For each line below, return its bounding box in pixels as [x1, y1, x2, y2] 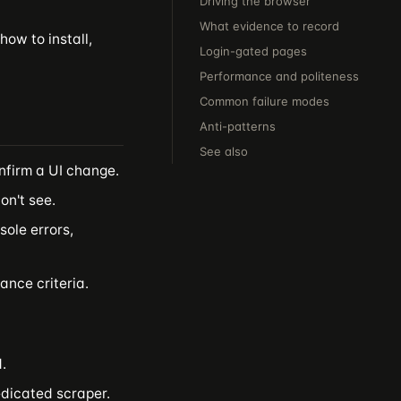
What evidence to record [200, 19, 339, 33]
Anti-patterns [200, 119, 276, 133]
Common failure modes [200, 94, 329, 108]
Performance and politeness [200, 69, 359, 83]
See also [200, 144, 248, 158]
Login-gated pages [200, 44, 307, 58]
